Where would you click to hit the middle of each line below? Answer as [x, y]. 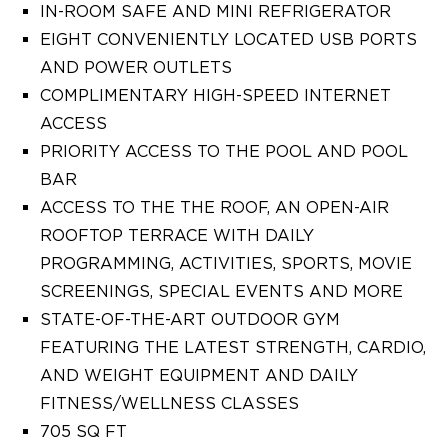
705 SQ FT [83, 431]
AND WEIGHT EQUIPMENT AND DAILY [199, 375]
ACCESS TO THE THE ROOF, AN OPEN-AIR [214, 207]
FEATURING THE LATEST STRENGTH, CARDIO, [233, 347]
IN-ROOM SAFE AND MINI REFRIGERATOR [215, 11]
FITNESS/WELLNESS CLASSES [169, 403]
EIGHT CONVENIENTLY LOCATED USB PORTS [228, 39]
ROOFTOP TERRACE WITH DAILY [177, 235]
